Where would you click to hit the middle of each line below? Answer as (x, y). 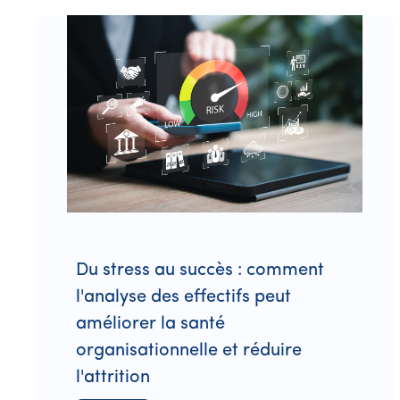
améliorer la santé (150, 324)
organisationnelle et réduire (189, 350)
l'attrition (113, 377)
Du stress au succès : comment (200, 270)
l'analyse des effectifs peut (183, 297)
